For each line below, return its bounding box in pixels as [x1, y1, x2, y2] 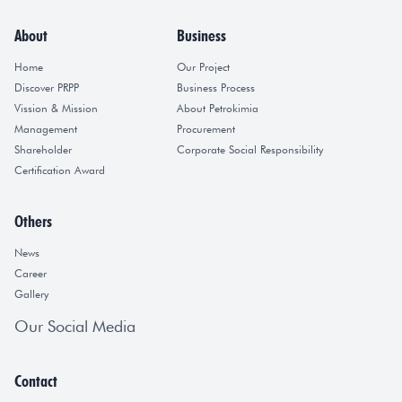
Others [14, 212, 52, 232]
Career [14, 267, 47, 281]
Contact [14, 371, 57, 391]
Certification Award [14, 163, 105, 178]
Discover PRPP [14, 81, 79, 95]
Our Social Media [14, 317, 135, 336]
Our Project [177, 60, 230, 74]
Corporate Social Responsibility [177, 143, 323, 157]
